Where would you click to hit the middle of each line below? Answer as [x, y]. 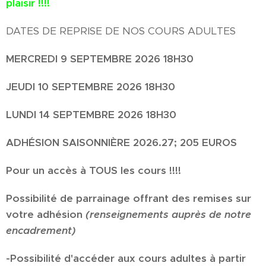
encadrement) [41, 230]
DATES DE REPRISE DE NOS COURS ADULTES [121, 31]
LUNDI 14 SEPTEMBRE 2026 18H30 [91, 114]
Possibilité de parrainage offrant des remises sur [129, 198]
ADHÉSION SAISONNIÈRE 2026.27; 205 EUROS [121, 142]
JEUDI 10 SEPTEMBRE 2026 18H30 [91, 86]
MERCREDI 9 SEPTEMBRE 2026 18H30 [100, 58]
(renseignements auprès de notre [168, 214]
